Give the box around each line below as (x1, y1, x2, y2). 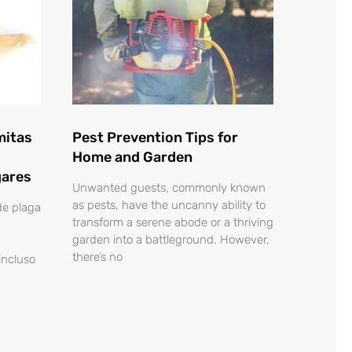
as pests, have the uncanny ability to (72, 198, 266, 213)
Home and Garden (72, 148, 192, 167)
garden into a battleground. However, (72, 233, 269, 247)
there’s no (72, 250, 123, 265)
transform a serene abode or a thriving (72, 215, 273, 230)
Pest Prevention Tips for (72, 129, 238, 147)
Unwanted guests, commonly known (72, 181, 266, 196)
